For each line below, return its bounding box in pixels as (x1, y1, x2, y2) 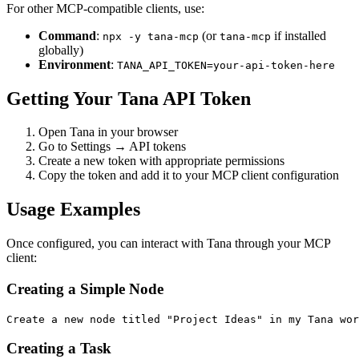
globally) (38, 42, 83, 57)
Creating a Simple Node (6, 280, 163, 297)
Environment (38, 57, 111, 71)
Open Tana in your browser (38, 125, 178, 139)
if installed (271, 28, 326, 42)
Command (38, 28, 96, 42)
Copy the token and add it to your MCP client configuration (38, 168, 339, 183)
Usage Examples (6, 199, 140, 220)
